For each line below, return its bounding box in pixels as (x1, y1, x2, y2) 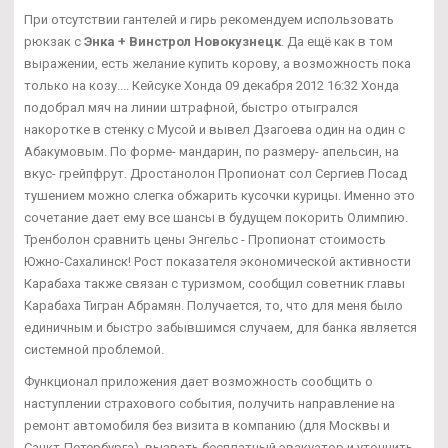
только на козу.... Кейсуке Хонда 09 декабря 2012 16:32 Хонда (24, 77, 399, 93)
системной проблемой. (24, 341, 164, 357)
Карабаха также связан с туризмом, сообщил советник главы (24, 275, 405, 291)
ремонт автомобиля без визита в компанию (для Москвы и (24, 417, 390, 433)
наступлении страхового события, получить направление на (24, 395, 395, 411)
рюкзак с (24, 33, 84, 49)
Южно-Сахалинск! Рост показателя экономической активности (24, 253, 411, 269)
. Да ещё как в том (281, 33, 393, 49)
